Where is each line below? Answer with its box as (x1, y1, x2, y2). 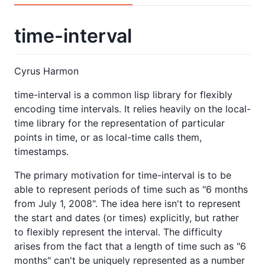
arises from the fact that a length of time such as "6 (14, 240, 246, 252)
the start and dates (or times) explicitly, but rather (14, 211, 239, 224)
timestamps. (14, 145, 69, 157)
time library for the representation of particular (14, 117, 225, 129)
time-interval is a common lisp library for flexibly (14, 88, 232, 101)
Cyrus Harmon (14, 64, 79, 77)
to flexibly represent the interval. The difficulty (14, 225, 222, 238)
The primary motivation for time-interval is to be (14, 169, 231, 181)
